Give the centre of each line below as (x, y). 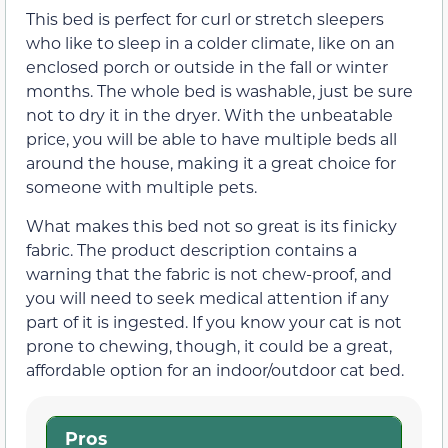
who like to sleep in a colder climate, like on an (210, 43)
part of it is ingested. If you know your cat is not (214, 321)
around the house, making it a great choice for (211, 163)
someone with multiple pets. (141, 187)
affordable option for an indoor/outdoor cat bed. (215, 369)
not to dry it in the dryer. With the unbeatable (209, 115)
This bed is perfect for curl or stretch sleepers (205, 19)
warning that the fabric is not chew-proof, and (209, 273)
